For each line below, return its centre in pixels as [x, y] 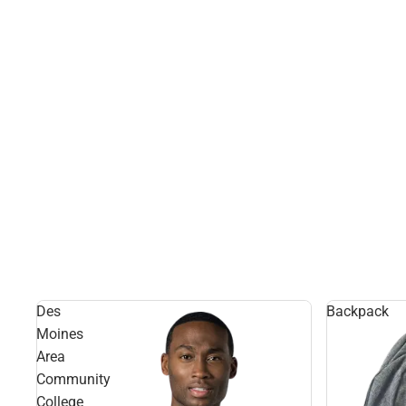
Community [73, 379]
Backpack [358, 311]
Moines [60, 334]
